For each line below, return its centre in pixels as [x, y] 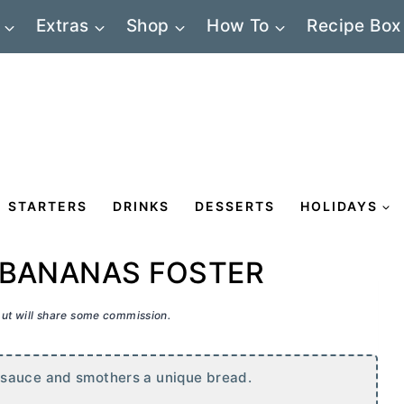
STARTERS [48, 206]
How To [238, 26]
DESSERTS [235, 206]
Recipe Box [354, 26]
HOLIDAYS [339, 206]
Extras [63, 26]
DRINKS [141, 206]
